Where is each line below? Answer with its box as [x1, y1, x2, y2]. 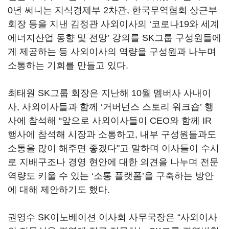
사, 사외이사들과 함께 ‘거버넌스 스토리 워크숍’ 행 [8, 102, 214, 112]
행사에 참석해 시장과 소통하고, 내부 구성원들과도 [8, 129, 216, 140]
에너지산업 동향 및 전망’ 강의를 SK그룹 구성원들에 [8, 33, 221, 43]
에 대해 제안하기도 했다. [8, 185, 110, 195]
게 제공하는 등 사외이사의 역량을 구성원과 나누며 [8, 47, 216, 57]
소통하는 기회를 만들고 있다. [8, 60, 128, 71]
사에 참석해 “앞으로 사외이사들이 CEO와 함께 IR [8, 116, 212, 126]
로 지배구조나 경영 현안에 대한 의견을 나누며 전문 [8, 157, 219, 167]
